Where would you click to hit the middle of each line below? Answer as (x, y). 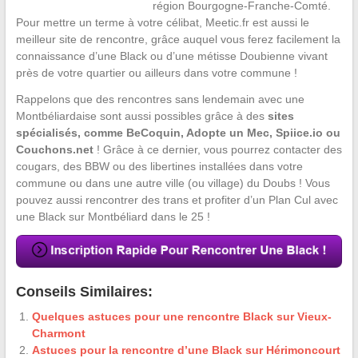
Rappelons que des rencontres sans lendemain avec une (160, 99)
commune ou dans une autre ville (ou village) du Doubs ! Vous (173, 183)
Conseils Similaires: (84, 292)
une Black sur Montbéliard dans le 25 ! (113, 216)
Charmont (58, 334)
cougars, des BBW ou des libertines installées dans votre (159, 166)
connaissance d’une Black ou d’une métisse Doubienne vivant (171, 56)
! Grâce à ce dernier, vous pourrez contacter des (217, 149)
